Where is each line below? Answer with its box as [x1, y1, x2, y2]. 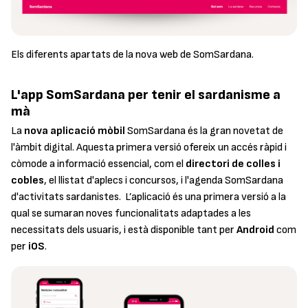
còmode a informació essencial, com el [11, 157, 186, 170]
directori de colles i [186, 157, 280, 170]
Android [236, 223, 274, 236]
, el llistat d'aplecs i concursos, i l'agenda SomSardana [44, 173, 283, 187]
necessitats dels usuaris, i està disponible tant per [11, 223, 236, 236]
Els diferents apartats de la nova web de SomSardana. [11, 48, 254, 62]
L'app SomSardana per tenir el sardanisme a [11, 86, 280, 103]
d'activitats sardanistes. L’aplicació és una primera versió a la [11, 190, 286, 203]
